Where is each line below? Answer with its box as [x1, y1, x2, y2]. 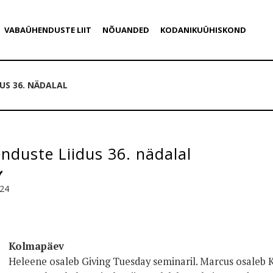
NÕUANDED [102, 24, 149, 35]
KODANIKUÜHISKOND [160, 24, 246, 35]
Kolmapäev [9, 239, 64, 253]
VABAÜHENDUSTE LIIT [4, 24, 91, 35]
